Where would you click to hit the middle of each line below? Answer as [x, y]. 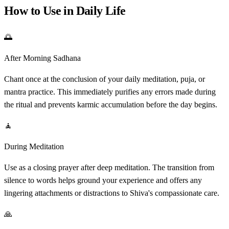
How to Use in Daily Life [65, 10]
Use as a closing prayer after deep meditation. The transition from [109, 167]
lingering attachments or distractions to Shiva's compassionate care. [112, 193]
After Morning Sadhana [42, 58]
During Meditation [34, 146]
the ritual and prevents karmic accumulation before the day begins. [111, 104]
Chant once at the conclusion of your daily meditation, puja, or [105, 79]
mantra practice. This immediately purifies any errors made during [110, 91]
